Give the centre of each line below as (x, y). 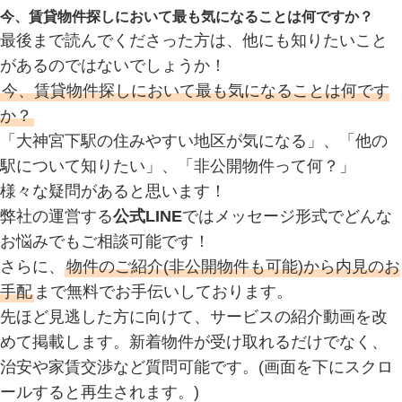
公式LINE (148, 216)
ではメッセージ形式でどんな (287, 216)
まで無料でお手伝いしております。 (163, 291)
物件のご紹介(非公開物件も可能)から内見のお (233, 266)
